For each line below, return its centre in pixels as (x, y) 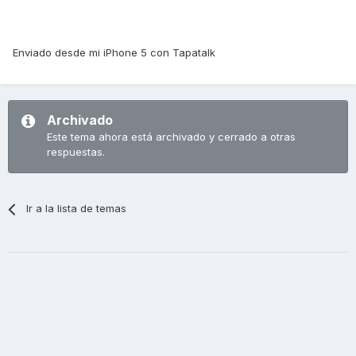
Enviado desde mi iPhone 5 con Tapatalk (114, 53)
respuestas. (76, 152)
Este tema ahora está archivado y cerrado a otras (171, 137)
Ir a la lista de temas (77, 209)
